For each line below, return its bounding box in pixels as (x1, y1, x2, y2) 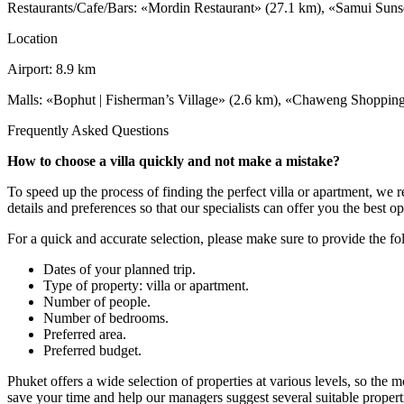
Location (7, 30, 58, 46)
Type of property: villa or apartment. (43, 277, 249, 293)
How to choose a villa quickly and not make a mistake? (7, 152, 340, 169)
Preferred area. (43, 326, 126, 342)
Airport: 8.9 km (7, 60, 96, 77)
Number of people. (43, 293, 151, 309)
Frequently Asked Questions (7, 122, 169, 138)
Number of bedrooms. (43, 309, 169, 326)
